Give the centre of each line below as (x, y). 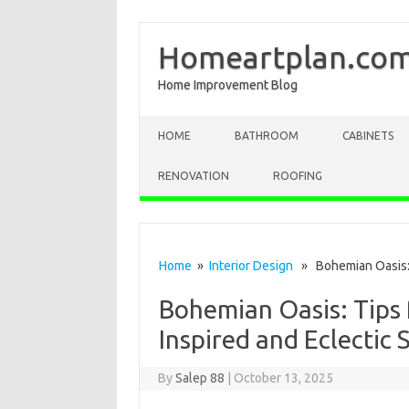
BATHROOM (267, 136)
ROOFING (298, 176)
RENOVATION (194, 176)
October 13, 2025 (284, 378)
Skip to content (183, 122)
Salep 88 (200, 378)
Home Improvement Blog (228, 85)
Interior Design (251, 266)
